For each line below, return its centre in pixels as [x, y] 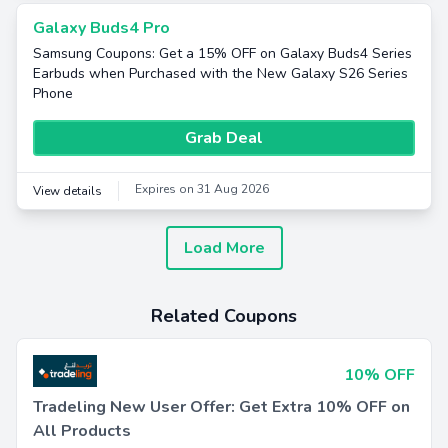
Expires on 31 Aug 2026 [202, 189]
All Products [82, 431]
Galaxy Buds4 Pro [101, 28]
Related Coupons [224, 316]
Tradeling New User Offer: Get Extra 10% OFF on [221, 407]
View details [67, 191]
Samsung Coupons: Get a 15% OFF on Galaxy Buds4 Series [222, 53]
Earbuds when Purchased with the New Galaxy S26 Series [220, 73]
